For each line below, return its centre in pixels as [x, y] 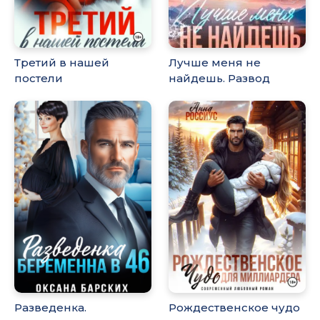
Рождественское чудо [235, 307]
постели [39, 79]
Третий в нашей [62, 63]
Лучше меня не [215, 63]
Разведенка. [50, 307]
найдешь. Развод [220, 79]
